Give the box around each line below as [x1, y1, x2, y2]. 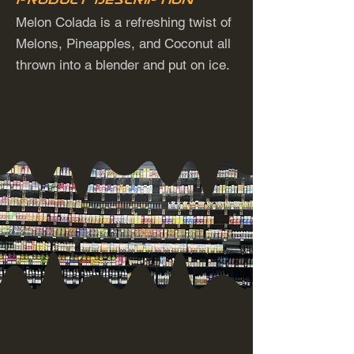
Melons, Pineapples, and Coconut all [16, 36, 231, 51]
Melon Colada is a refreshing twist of [16, 14, 232, 30]
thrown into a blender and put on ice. [16, 57, 230, 73]
